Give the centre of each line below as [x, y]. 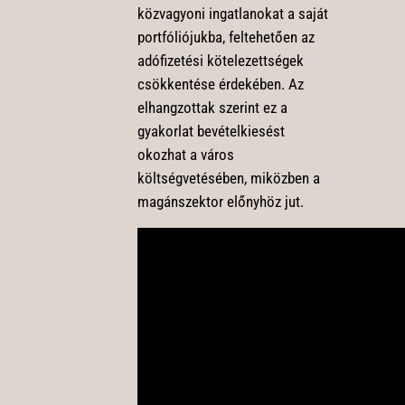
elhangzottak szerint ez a [212, 107]
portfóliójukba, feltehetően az [226, 37]
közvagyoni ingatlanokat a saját [232, 13]
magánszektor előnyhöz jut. [220, 201]
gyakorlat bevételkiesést [211, 131]
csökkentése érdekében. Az [220, 84]
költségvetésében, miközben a [228, 178]
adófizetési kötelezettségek [220, 60]
